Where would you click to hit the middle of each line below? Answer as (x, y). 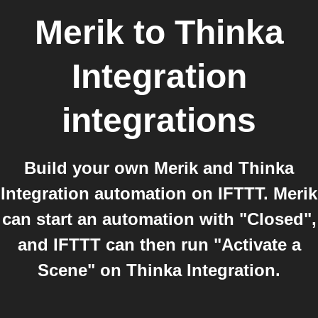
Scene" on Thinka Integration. (159, 270)
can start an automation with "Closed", (159, 219)
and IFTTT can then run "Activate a (159, 245)
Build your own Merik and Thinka (159, 168)
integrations (159, 120)
